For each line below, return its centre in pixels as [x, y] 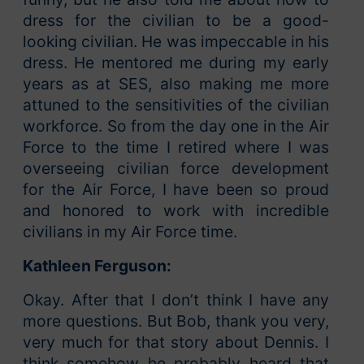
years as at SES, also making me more [176, 84]
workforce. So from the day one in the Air [176, 126]
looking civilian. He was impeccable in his [176, 42]
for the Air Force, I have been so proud [176, 190]
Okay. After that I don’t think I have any [176, 300]
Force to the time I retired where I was [176, 147]
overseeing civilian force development [176, 169]
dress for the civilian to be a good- [176, 21]
